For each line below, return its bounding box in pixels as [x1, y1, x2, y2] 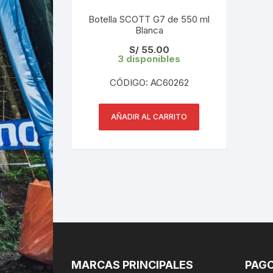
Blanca [135, 24, 163, 36]
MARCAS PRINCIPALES [71, 258, 193, 271]
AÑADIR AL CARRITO [111, 112, 187, 121]
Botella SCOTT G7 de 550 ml [88, 13, 210, 25]
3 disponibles [118, 52, 180, 65]
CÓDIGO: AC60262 [109, 76, 189, 88]
